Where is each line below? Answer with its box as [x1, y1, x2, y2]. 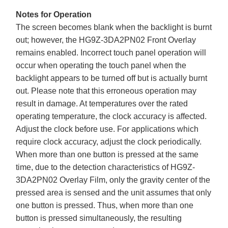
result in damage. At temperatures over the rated [16, 99, 188, 108]
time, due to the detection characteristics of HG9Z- [16, 162, 195, 172]
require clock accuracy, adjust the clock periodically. [16, 137, 202, 146]
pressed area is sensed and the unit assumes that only [16, 188, 212, 197]
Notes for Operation [16, 10, 92, 19]
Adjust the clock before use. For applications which [16, 124, 199, 133]
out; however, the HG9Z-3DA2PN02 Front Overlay [16, 35, 196, 44]
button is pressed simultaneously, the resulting [16, 213, 182, 222]
